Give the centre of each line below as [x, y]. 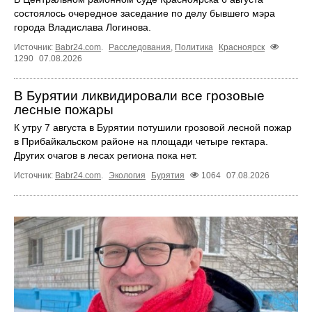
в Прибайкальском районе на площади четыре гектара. [141, 141]
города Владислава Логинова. [83, 27]
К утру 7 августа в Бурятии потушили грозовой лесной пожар [153, 127]
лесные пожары [64, 109]
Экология [127, 175]
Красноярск [242, 47]
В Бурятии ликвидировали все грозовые [139, 95]
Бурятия [168, 175]
